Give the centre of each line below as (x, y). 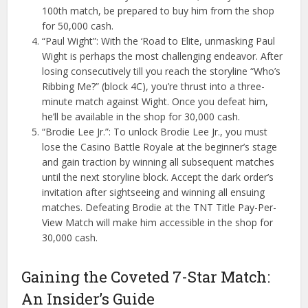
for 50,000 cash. (78, 25)
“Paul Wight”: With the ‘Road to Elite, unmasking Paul (159, 41)
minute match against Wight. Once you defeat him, (155, 101)
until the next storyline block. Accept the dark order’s (158, 177)
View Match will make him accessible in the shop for (158, 222)
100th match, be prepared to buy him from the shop (158, 10)
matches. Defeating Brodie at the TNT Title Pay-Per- (159, 207)
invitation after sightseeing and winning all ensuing (154, 192)
